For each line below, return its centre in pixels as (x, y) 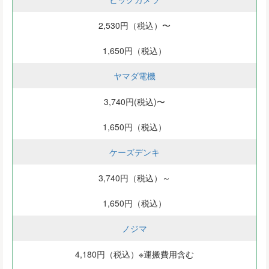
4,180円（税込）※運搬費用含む (134, 254)
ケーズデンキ (134, 152)
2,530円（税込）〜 (134, 26)
